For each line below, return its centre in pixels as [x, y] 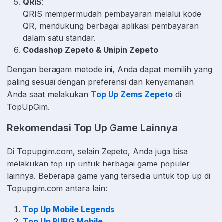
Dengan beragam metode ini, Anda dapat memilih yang [110, 70]
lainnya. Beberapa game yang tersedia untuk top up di [109, 176]
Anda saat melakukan [49, 94]
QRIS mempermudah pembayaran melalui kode [112, 14]
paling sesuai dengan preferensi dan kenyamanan [100, 82]
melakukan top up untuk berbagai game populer [98, 163]
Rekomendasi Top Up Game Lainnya [92, 128]
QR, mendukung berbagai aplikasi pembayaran [111, 26]
